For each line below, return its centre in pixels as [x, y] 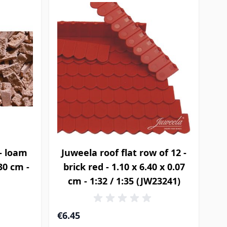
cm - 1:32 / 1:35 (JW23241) [124, 181]
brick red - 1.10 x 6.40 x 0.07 [124, 166]
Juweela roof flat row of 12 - [124, 152]
